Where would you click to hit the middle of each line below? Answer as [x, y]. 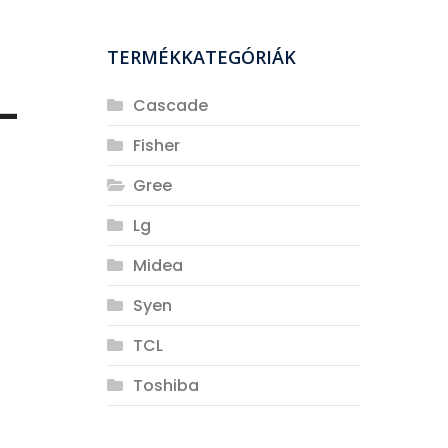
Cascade [170, 105]
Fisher [156, 145]
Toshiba [165, 385]
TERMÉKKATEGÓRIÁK [201, 57]
